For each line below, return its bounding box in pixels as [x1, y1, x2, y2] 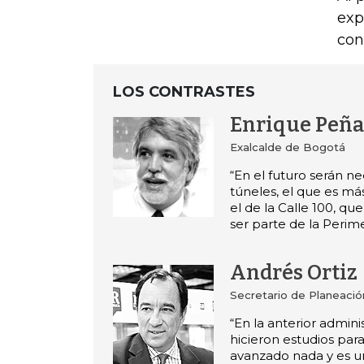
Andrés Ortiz [229, 260, 357, 285]
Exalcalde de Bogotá [229, 140, 345, 154]
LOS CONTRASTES [113, 82, 255, 101]
